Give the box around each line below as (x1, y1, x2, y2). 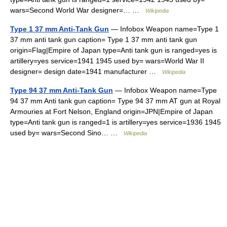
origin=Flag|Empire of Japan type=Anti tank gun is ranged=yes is (10, 46, 217, 54)
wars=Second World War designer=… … (10, 6, 145, 14)
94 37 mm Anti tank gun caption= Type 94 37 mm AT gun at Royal (10, 97, 220, 105)
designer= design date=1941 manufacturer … (10, 67, 162, 75)
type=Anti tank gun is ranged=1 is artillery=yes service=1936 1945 (10, 118, 221, 126)
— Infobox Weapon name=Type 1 (109, 25, 219, 33)
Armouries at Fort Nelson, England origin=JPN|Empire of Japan (10, 107, 213, 116)
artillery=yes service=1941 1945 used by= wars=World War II (10, 57, 204, 65)
